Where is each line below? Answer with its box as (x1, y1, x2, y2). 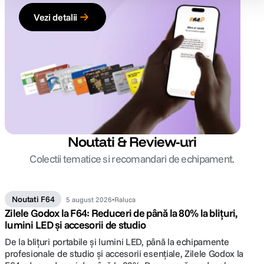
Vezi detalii (34, 11, 78, 23)
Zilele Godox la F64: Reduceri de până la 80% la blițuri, (5, 206, 237, 220)
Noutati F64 (12, 193, 55, 204)
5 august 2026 (66, 194, 113, 204)
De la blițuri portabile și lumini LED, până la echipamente (5, 236, 229, 247)
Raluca (114, 194, 136, 204)
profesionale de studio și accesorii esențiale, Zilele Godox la (5, 247, 244, 259)
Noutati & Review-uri (67, 133, 197, 150)
